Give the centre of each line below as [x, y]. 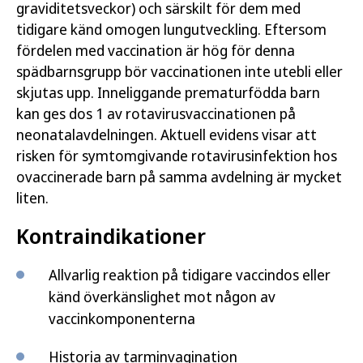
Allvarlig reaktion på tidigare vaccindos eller [190, 275]
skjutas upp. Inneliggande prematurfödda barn [168, 92]
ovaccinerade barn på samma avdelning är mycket [179, 177]
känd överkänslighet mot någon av [162, 297]
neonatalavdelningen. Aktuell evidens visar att [167, 135]
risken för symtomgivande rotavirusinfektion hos [177, 156]
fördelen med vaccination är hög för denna [156, 50]
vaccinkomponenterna [122, 318]
